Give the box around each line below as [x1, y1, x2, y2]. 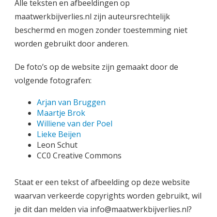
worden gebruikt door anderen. [15, 38, 129, 49]
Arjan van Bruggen [37, 97, 106, 108]
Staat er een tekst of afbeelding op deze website [15, 177, 190, 187]
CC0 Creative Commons [37, 150, 122, 161]
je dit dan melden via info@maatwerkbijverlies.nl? [15, 204, 192, 215]
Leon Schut [37, 139, 77, 150]
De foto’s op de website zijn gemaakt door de [15, 62, 178, 72]
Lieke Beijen [37, 129, 81, 139]
